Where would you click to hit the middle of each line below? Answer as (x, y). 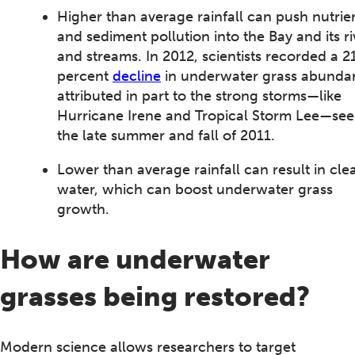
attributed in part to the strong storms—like (199, 95)
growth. (83, 209)
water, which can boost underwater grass (195, 189)
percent (85, 76)
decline (137, 76)
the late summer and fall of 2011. (166, 135)
